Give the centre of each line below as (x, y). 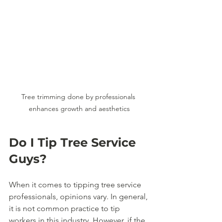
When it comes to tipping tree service (76, 184)
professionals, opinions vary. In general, (79, 196)
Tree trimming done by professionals (79, 96)
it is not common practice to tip (65, 208)
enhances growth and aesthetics (79, 108)
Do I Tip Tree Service (74, 142)
